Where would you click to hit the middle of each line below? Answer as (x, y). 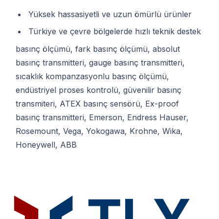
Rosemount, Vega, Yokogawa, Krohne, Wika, (99, 131)
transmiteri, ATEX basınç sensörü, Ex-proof (97, 103)
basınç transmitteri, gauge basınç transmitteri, (100, 62)
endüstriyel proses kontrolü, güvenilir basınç (99, 90)
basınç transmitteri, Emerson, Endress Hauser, (102, 117)
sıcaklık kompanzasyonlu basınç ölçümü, (92, 76)
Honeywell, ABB (46, 144)
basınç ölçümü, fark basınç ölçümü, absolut (98, 49)
